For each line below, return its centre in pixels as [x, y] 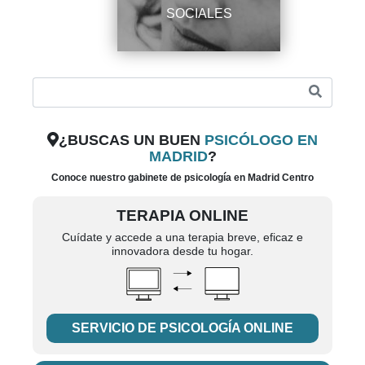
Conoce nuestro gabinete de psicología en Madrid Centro [182, 177]
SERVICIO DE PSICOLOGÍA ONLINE [182, 328]
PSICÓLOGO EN [261, 139]
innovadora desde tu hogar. [182, 251]
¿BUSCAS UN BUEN [131, 139]
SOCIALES [199, 13]
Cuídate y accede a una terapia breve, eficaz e [182, 237]
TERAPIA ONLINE [182, 215]
